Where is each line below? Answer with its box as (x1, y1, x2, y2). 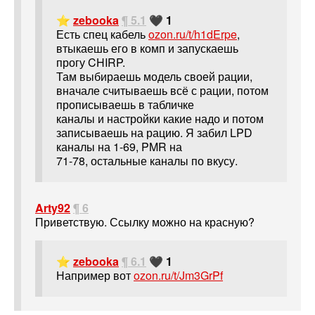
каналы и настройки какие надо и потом (56, 110, 264, 127)
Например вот (56, 267, 134, 284)
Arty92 (35, 200, 70, 217)
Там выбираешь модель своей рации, (56, 68, 252, 85)
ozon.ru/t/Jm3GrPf (134, 267, 223, 284)
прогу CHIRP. (56, 54, 125, 71)
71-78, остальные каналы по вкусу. (56, 153, 238, 169)
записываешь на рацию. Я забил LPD (56, 124, 252, 141)
